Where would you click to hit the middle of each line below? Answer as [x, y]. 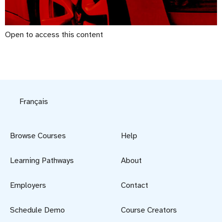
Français [34, 101]
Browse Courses [38, 136]
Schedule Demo [37, 210]
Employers [28, 185]
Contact [135, 185]
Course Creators [149, 210]
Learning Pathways [42, 160]
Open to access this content [54, 35]
